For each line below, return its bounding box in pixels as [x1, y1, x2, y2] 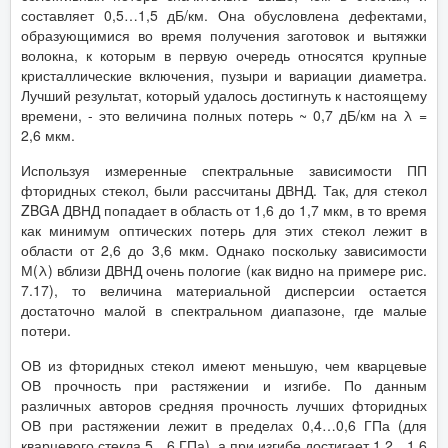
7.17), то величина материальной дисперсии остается [21, 280, 427, 301]
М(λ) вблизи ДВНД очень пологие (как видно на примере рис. [21, 260, 427, 281]
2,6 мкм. [21, 125, 75, 146]
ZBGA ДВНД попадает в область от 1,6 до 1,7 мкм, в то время [21, 200, 427, 221]
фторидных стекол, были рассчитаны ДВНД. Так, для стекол [21, 180, 427, 201]
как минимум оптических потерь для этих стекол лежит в [21, 220, 427, 241]
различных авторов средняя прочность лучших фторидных [21, 395, 427, 416]
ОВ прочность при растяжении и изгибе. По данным [21, 375, 427, 396]
